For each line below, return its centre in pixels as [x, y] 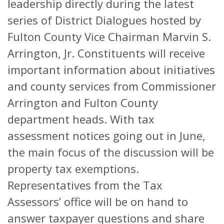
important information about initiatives [111, 69]
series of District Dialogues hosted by [104, 20]
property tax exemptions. [73, 168]
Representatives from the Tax [85, 185]
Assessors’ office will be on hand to [98, 201]
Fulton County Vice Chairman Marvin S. [109, 36]
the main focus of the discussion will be [111, 152]
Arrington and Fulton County [83, 102]
